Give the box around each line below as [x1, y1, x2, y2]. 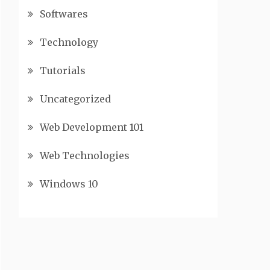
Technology [40, 36, 98, 48]
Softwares [40, 8, 88, 20]
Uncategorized [40, 93, 111, 105]
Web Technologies [40, 149, 130, 162]
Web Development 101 [40, 121, 143, 133]
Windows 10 [40, 178, 98, 190]
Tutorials [40, 64, 86, 77]
